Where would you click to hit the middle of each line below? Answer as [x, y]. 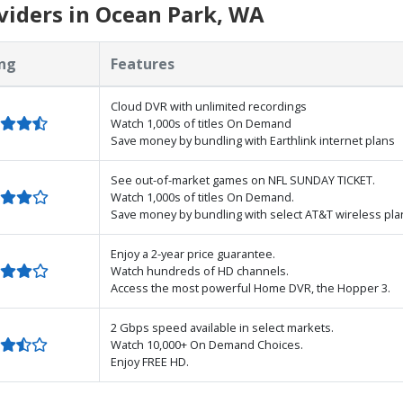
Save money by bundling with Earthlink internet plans [253, 140]
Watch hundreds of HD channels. [200, 270]
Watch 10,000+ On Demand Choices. [207, 344]
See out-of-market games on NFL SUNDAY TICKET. [243, 179]
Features [143, 63]
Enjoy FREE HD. [150, 361]
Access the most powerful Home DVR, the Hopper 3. [251, 287]
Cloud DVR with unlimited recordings [209, 106]
